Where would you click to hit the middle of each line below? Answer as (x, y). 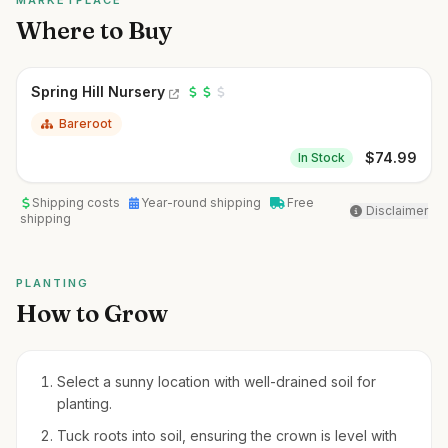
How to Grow (92, 313)
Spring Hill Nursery (98, 91)
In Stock (321, 157)
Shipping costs (77, 202)
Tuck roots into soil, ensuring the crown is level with (227, 435)
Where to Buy (94, 30)
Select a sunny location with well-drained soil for (216, 381)
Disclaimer (397, 210)
